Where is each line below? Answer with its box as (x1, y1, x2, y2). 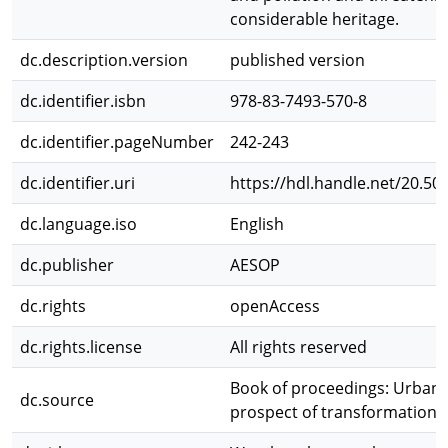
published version (230, 49, 365, 71)
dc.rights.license (20, 336, 142, 358)
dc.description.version (20, 49, 188, 71)
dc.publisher (20, 254, 114, 276)
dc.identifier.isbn (20, 90, 146, 112)
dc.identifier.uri (20, 172, 135, 194)
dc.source (20, 389, 94, 411)
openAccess (230, 295, 320, 317)
